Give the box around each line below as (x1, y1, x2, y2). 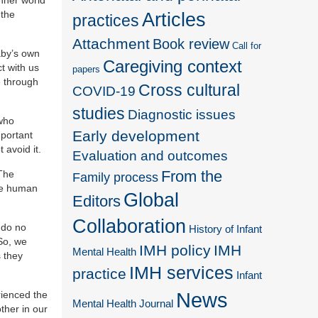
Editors (72, 192, 121, 210)
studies (72, 104, 126, 123)
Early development (72, 127, 200, 144)
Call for (232, 40, 262, 51)
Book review (153, 35, 230, 52)
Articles (142, 9, 207, 31)
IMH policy (139, 241, 212, 258)
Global (124, 189, 180, 211)
